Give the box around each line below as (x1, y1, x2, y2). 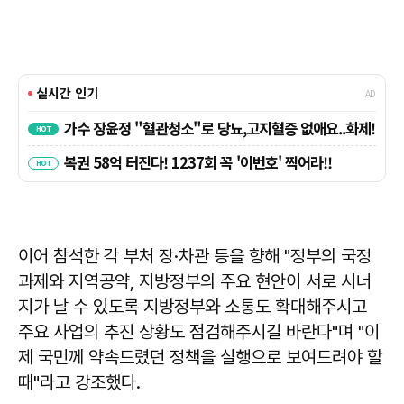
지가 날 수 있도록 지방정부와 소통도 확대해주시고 (18, 296, 367, 318)
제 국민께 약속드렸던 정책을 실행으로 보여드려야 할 (18, 346, 382, 369)
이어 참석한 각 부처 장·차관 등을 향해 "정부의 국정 (18, 245, 372, 268)
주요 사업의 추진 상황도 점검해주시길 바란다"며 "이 (18, 321, 380, 344)
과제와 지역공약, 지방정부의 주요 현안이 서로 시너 (18, 271, 372, 293)
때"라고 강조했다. (18, 372, 141, 394)
